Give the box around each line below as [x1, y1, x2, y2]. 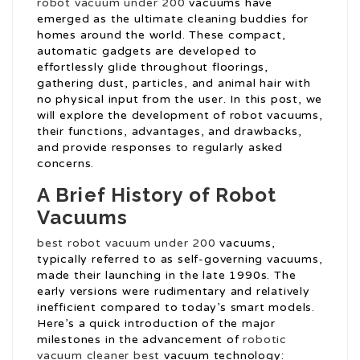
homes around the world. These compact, [37, 28, 286, 43]
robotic [243, 333, 288, 347]
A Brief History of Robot [37, 183, 277, 207]
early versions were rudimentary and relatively [37, 284, 310, 299]
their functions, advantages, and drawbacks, [37, 125, 302, 139]
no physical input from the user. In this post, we [37, 92, 323, 107]
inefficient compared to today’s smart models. [37, 301, 315, 315]
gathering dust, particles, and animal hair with [37, 76, 311, 91]
